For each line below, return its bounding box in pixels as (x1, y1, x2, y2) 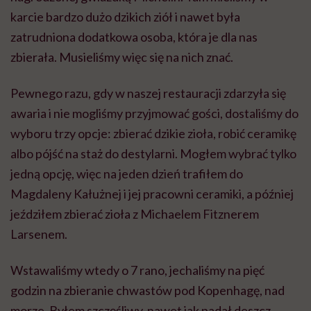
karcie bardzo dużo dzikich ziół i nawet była (10, 9, 240, 25)
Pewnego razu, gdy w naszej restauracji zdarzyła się (10, 85, 286, 101)
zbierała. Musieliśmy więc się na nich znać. (10, 49, 233, 65)
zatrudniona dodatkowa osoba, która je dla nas (10, 29, 258, 45)
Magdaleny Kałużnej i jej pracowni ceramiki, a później (10, 186, 294, 202)
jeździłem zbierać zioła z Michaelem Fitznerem (10, 206, 259, 222)
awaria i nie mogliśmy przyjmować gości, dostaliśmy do (10, 106, 299, 121)
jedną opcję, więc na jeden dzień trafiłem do (10, 166, 243, 182)
